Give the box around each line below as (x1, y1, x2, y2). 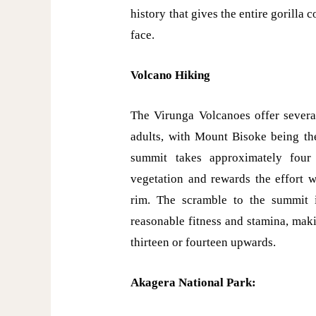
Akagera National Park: (130, 276, 257, 290)
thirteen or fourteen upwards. (130, 235, 276, 249)
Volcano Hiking (130, 68, 211, 82)
